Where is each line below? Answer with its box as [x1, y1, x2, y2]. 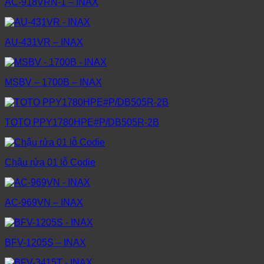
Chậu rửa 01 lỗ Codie [5, 157, 95, 168]
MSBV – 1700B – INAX [5, 77, 102, 88]
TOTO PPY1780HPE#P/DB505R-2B [5, 117, 159, 128]
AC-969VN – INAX [5, 197, 83, 208]
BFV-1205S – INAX [5, 237, 86, 248]
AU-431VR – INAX [5, 37, 83, 48]
